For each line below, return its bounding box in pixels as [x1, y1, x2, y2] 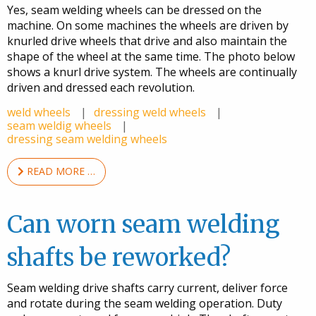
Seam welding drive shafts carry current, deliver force [7, 280, 288, 296]
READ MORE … [24, 164, 95, 178]
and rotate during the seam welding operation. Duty [7, 296, 282, 312]
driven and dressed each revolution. [7, 79, 195, 95]
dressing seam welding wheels [7, 130, 167, 147]
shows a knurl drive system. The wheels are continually [7, 63, 297, 80]
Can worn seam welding [7, 209, 279, 240]
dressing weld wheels [94, 104, 209, 120]
